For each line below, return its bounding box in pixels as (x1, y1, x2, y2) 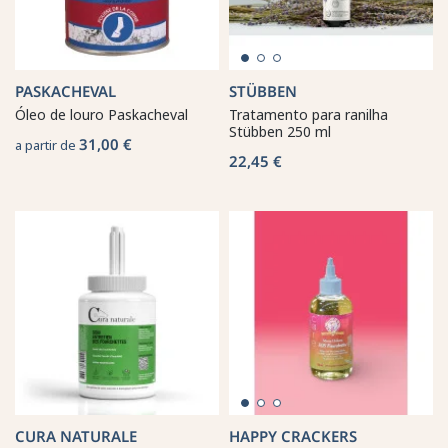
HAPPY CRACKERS (229, 425, 357, 446)
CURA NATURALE (15, 425, 137, 446)
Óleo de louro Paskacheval (15, 104, 188, 124)
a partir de (15, 135, 79, 154)
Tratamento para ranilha (229, 104, 388, 124)
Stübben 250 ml (229, 121, 331, 141)
